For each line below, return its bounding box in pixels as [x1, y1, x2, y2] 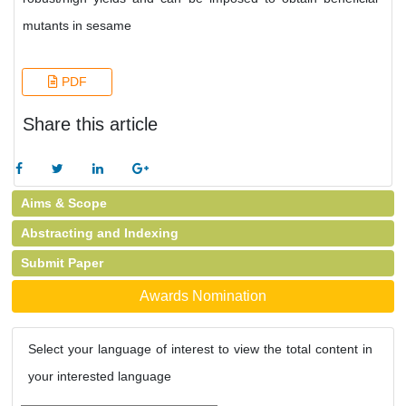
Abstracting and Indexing [21, 226, 179, 240]
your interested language [28, 369, 171, 383]
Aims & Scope [21, 196, 107, 210]
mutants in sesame [23, 18, 131, 33]
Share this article [23, 114, 158, 134]
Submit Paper [21, 256, 103, 270]
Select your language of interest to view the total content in [28, 342, 372, 356]
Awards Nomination [140, 288, 266, 304]
